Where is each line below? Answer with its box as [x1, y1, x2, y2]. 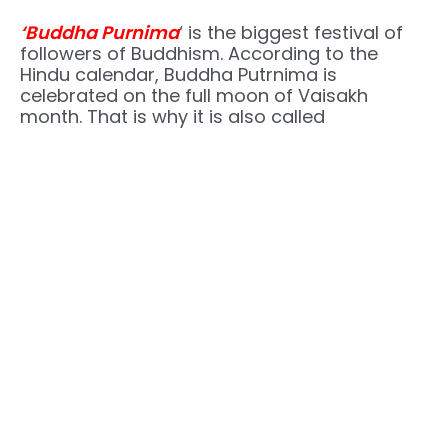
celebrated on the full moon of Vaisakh [20, 83, 368, 109]
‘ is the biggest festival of [179, 20, 403, 46]
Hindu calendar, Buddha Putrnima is [20, 62, 337, 88]
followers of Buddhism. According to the [20, 41, 378, 67]
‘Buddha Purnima [20, 20, 179, 46]
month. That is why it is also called [20, 104, 325, 130]
